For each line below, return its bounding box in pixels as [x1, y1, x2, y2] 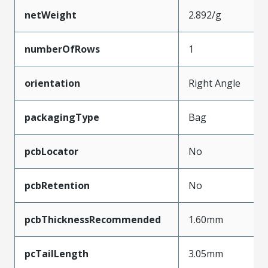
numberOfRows [25, 42, 100, 56]
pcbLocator [25, 145, 78, 159]
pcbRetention [25, 179, 90, 193]
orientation [25, 77, 80, 90]
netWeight [25, 8, 77, 22]
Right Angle [188, 77, 240, 90]
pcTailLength [25, 247, 89, 261]
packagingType [25, 111, 99, 124]
